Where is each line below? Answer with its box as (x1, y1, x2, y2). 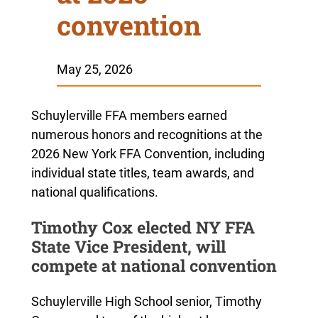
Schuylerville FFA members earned (31, 107, 227, 123)
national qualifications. (31, 184, 158, 199)
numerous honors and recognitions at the (31, 126, 263, 142)
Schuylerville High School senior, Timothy (31, 294, 262, 309)
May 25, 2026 (56, 61, 133, 77)
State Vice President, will (31, 236, 226, 258)
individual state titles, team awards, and (31, 165, 254, 180)
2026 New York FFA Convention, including (31, 146, 265, 161)
